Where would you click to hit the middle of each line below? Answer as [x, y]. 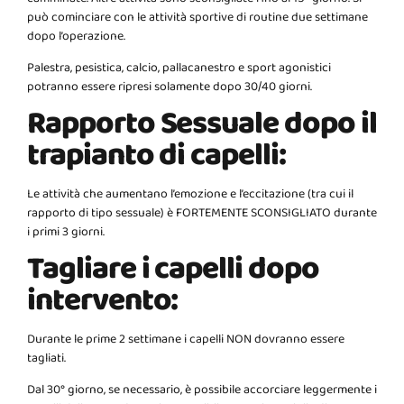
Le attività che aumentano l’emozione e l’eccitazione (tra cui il [190, 195]
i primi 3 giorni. [66, 233]
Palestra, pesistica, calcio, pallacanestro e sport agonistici [179, 69]
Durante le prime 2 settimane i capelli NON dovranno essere [186, 340]
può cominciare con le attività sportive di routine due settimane [197, 18]
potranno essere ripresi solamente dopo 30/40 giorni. [170, 88]
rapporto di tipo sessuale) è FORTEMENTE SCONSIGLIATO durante [202, 214]
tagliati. [46, 359]
